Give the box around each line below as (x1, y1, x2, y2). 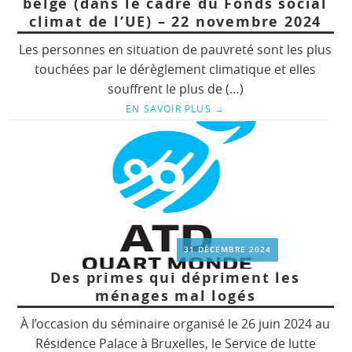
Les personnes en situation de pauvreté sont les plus (19, 40, 332, 58)
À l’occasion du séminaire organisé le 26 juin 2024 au (20, 314, 331, 332)
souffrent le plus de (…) (107, 79, 244, 97)
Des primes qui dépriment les (50, 267, 300, 288)
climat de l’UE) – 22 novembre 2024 (28, 11, 322, 31)
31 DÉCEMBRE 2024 (184, 244, 272, 255)
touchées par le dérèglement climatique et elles (35, 60, 317, 78)
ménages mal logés (94, 285, 256, 306)
